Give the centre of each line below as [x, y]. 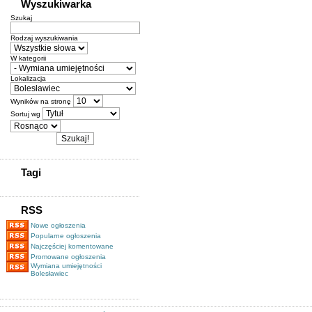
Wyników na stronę [42, 101]
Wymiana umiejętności [66, 266]
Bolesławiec [49, 273]
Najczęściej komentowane [72, 246]
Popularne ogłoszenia [66, 236]
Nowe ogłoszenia [58, 225]
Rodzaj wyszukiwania [44, 38]
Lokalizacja [28, 78]
